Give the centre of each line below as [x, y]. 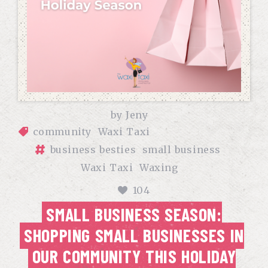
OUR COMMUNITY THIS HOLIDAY [134, 256]
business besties [93, 150]
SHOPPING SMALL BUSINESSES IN [134, 235]
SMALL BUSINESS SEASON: [134, 214]
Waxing [159, 167]
